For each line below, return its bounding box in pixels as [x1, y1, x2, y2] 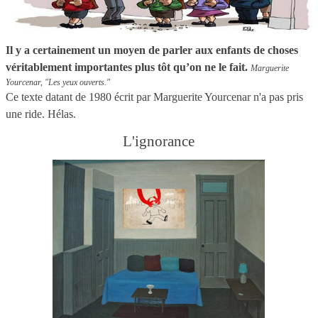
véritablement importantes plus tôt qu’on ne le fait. [6, 60, 251, 73]
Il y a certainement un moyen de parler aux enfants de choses [6, 43, 298, 56]
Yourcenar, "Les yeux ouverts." [6, 77, 110, 87]
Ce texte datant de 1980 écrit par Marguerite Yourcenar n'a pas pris [6, 90, 303, 103]
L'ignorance [123, 132, 195, 150]
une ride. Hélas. [6, 107, 76, 120]
